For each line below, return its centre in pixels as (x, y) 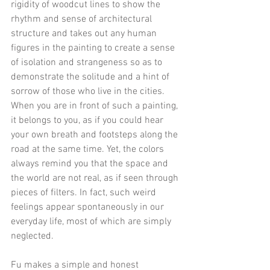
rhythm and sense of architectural (83, 19)
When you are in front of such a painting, (96, 106)
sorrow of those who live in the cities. (89, 91)
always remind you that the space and (91, 164)
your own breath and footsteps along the (96, 135)
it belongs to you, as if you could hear (88, 120)
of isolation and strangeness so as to (88, 62)
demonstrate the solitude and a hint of (91, 77)
